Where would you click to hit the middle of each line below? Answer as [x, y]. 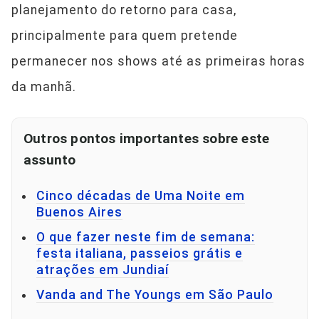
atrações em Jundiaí [103, 270]
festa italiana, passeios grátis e [140, 254]
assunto [50, 159]
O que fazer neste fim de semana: [146, 237]
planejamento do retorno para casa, [124, 10]
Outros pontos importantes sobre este [147, 138]
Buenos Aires [79, 213]
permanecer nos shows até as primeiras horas [158, 61]
